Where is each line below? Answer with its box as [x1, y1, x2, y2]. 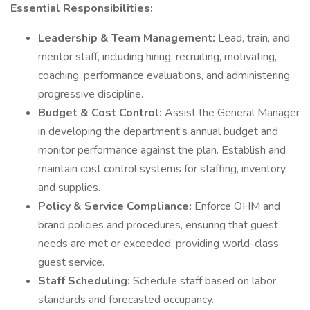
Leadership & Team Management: [38, 30, 218, 46]
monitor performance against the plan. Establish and [38, 143, 286, 158]
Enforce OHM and [194, 199, 280, 214]
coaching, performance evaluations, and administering [38, 68, 290, 83]
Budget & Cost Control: [38, 105, 165, 120]
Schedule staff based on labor [133, 273, 276, 289]
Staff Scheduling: [38, 273, 133, 289]
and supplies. [38, 180, 100, 195]
